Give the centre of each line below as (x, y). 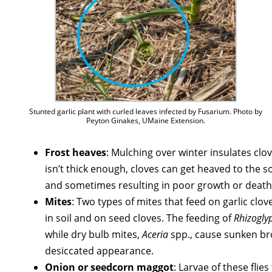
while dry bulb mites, (94, 235)
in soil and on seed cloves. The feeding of (140, 218)
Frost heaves (76, 153)
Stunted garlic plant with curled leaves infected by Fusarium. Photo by (146, 112)
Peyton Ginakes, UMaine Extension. (146, 121)
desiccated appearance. (100, 251)
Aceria (155, 235)
